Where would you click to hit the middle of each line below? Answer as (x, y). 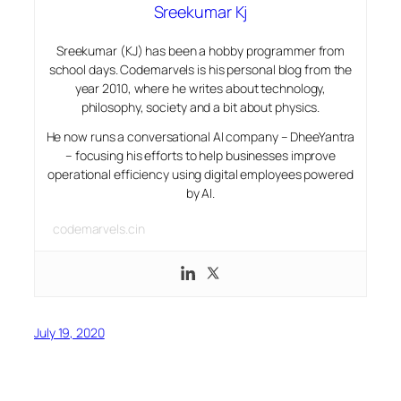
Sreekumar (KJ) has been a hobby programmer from (200, 50)
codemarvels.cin (99, 228)
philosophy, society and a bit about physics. (200, 107)
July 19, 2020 (69, 332)
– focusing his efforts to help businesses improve (200, 155)
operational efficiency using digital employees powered (200, 174)
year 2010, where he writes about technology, (200, 88)
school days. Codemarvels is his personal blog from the (200, 69)
